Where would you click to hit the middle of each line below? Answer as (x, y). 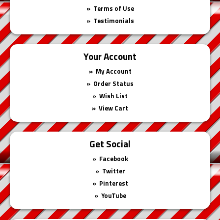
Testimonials (113, 20)
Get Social (110, 143)
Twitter (113, 171)
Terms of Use (113, 8)
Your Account (110, 56)
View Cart (113, 108)
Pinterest (113, 183)
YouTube (113, 195)
